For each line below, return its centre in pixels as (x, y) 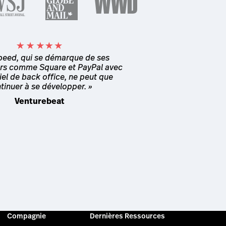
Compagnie (26, 216)
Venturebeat (39, 101)
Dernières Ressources (127, 216)
